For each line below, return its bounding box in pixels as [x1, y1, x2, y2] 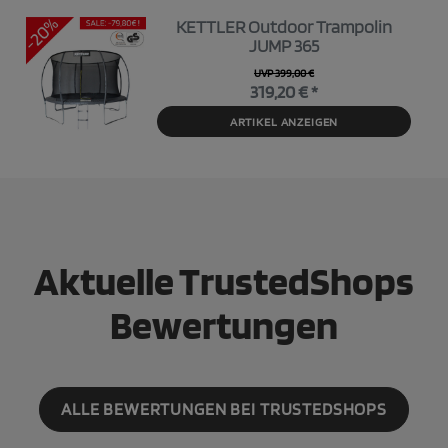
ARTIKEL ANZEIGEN [229, 114, 339, 130]
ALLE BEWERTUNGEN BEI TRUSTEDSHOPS [60, 399, 388, 420]
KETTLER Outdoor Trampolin [176, 16, 392, 38]
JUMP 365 [249, 35, 319, 57]
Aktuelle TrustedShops [34, 256, 414, 305]
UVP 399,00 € [254, 66, 314, 81]
